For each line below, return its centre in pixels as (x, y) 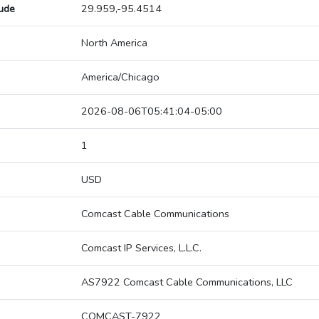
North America (114, 43)
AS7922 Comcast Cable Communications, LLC (187, 282)
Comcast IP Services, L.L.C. (141, 248)
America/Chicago (120, 77)
